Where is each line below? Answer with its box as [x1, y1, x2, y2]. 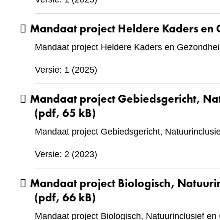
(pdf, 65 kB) [34, 106, 96, 120]
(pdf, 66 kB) [34, 190, 96, 205]
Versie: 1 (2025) [35, 65, 97, 75]
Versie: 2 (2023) [35, 149, 97, 159]
